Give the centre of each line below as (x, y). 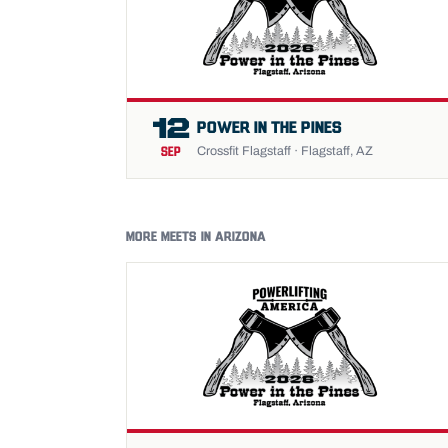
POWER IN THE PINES (269, 128)
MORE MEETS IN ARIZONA (196, 237)
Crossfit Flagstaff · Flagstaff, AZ (285, 150)
